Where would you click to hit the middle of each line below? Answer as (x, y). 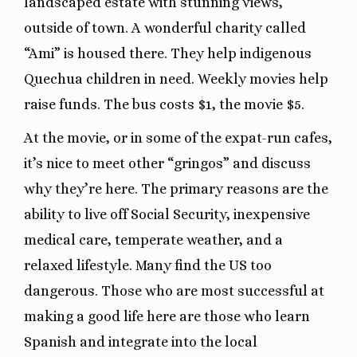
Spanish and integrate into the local (141, 341)
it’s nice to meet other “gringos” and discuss (167, 163)
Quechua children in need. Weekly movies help (176, 78)
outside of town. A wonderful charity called (165, 27)
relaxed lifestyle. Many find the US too (148, 265)
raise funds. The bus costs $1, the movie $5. (164, 104)
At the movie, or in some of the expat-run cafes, (178, 137)
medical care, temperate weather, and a (153, 239)
